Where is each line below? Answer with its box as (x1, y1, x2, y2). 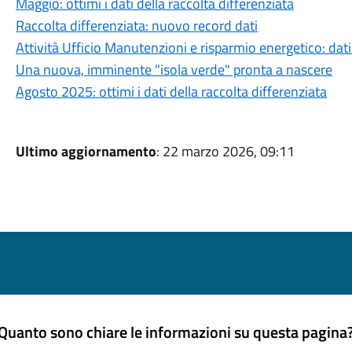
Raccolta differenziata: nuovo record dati (15, 15, 258, 36)
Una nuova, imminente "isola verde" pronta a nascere (15, 59, 332, 80)
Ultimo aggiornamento (15, 141, 156, 162)
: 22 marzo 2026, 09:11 (156, 141, 295, 162)
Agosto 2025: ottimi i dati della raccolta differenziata (15, 81, 327, 102)
